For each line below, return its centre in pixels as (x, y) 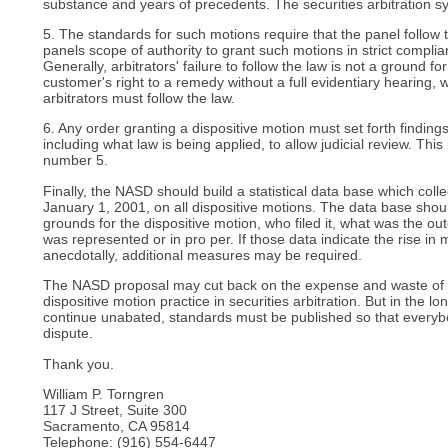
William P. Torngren (104, 393)
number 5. (76, 160)
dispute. (68, 333)
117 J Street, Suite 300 (115, 409)
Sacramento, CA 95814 (117, 425)
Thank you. (79, 363)
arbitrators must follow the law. (139, 98)
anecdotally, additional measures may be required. (203, 254)
